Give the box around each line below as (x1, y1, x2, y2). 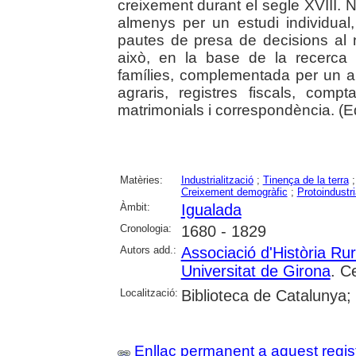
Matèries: (119, 173, 163, 186)
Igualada (180, 200, 242, 219)
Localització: (119, 286, 178, 299)
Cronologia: (119, 222, 172, 234)
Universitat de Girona (180, 261, 331, 280)
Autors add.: (119, 243, 176, 256)
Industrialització (180, 173, 253, 186)
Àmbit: (119, 200, 150, 213)
